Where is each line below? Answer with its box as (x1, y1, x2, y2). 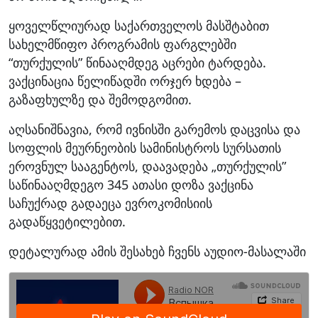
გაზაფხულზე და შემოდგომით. (9, 90, 192, 108)
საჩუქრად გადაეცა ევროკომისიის (9, 194, 212, 212)
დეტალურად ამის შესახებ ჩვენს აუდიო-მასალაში (9, 242, 306, 260)
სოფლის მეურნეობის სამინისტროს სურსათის (9, 138, 281, 156)
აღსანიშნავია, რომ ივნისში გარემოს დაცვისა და (9, 120, 300, 138)
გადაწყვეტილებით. (9, 212, 126, 230)
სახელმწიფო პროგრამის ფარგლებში (9, 35, 236, 53)
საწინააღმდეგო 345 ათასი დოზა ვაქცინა (9, 175, 253, 193)
